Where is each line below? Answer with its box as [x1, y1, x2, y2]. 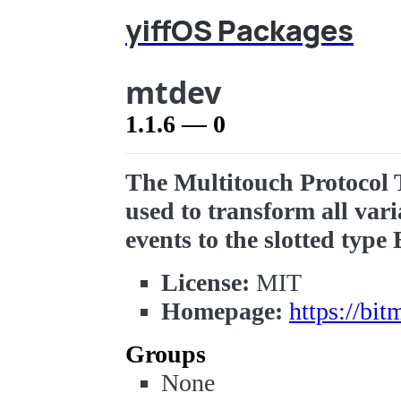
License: [161, 269, 250, 296]
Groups [125, 340, 206, 368]
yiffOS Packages [125, 11, 354, 50]
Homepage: [161, 297, 283, 325]
